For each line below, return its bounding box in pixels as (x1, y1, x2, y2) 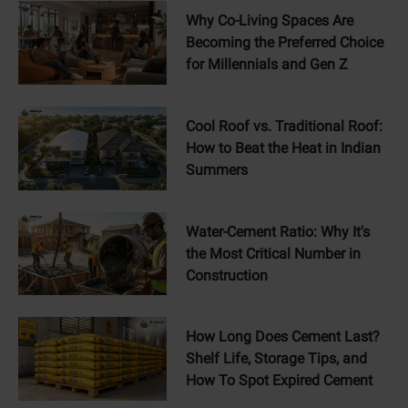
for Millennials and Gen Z (185, 55, 348, 73)
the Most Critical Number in (185, 244, 361, 262)
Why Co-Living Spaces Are (185, 11, 353, 29)
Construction (185, 266, 268, 284)
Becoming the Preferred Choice (185, 33, 383, 51)
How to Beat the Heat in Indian (185, 138, 381, 157)
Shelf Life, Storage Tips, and (185, 350, 367, 368)
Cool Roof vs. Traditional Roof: (185, 117, 382, 135)
